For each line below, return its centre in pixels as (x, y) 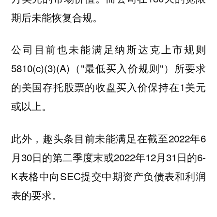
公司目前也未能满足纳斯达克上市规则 (108, 49)
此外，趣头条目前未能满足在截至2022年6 (108, 138)
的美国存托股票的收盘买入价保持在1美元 (108, 87)
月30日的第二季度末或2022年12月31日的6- (108, 157)
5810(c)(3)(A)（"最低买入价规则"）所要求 (108, 68)
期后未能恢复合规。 (57, 17)
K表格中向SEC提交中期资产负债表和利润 (108, 176)
